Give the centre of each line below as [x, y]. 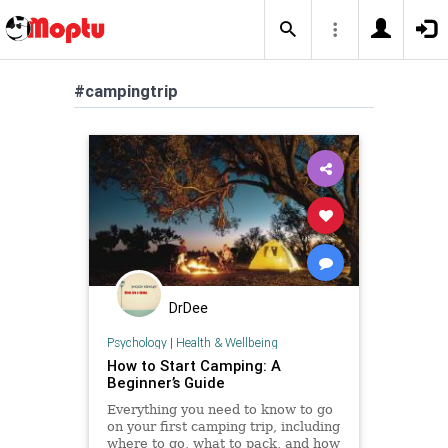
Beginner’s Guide [165, 382]
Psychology [136, 342]
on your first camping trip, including [223, 426]
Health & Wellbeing [226, 342]
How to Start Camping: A [193, 365]
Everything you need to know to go [219, 409]
